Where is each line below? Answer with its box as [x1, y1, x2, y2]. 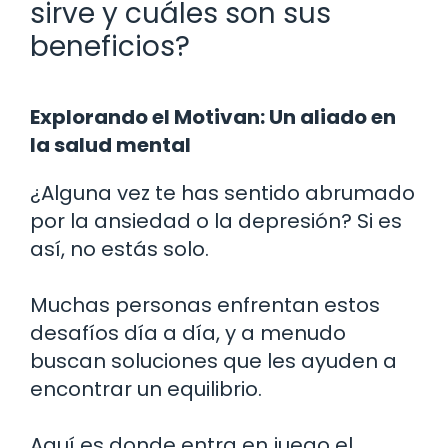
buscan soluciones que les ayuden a [30, 346, 397, 375]
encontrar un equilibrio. [30, 374, 262, 403]
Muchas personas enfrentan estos [30, 290, 380, 319]
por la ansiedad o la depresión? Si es [30, 206, 402, 235]
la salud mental [30, 130, 191, 159]
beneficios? [30, 26, 190, 66]
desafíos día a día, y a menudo [30, 318, 346, 347]
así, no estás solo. [30, 234, 209, 263]
